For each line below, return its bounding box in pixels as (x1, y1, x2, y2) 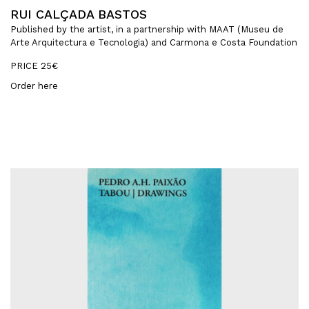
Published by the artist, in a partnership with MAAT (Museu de (10, 24, 283, 35)
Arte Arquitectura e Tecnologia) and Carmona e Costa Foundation (10, 37, 297, 48)
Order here (10, 81, 58, 92)
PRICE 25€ (10, 61, 58, 72)
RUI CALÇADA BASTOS (10, 7, 147, 22)
